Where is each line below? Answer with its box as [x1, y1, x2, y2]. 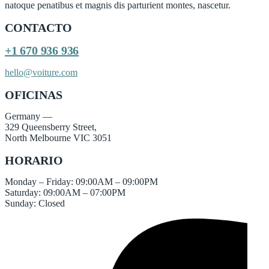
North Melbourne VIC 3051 [5, 133, 112, 144]
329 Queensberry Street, [5, 122, 97, 133]
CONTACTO [5, 20, 72, 34]
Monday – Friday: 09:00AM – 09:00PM [5, 177, 158, 187]
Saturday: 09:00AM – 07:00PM [5, 187, 125, 198]
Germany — [5, 111, 52, 122]
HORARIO [5, 153, 63, 167]
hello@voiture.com [5, 67, 77, 77]
